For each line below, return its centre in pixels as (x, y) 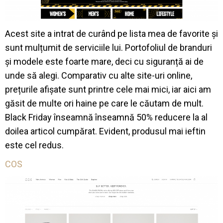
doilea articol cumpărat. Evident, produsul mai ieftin (105, 131)
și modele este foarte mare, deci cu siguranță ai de (104, 62)
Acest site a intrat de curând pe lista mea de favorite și (111, 34)
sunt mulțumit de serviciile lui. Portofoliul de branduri (109, 48)
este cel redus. (34, 145)
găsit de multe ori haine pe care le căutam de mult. (104, 104)
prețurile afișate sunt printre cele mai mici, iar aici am (108, 90)
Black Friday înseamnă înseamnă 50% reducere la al (106, 117)
